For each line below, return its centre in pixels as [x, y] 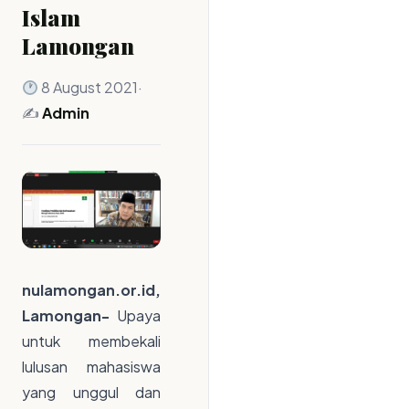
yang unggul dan [91, 393]
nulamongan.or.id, [91, 290]
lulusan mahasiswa [91, 367]
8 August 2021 [89, 87]
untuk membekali [91, 341]
